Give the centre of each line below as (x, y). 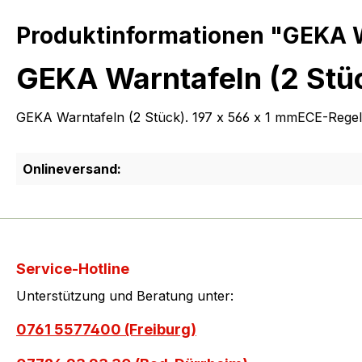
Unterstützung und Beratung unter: (125, 296)
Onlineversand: (72, 169)
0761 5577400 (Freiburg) (106, 330)
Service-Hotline (73, 269)
